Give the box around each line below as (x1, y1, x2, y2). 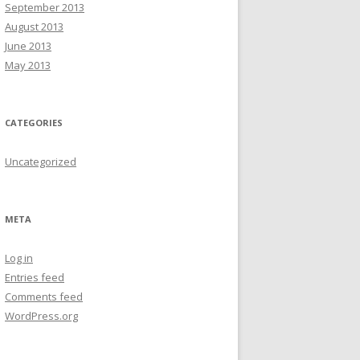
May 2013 (5, 58, 51, 72)
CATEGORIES (5, 117, 63, 129)
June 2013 (5, 39, 51, 53)
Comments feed (5, 289, 83, 304)
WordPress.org (5, 309, 78, 323)
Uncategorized (5, 154, 76, 169)
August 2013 (5, 19, 63, 34)
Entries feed (5, 270, 64, 284)
